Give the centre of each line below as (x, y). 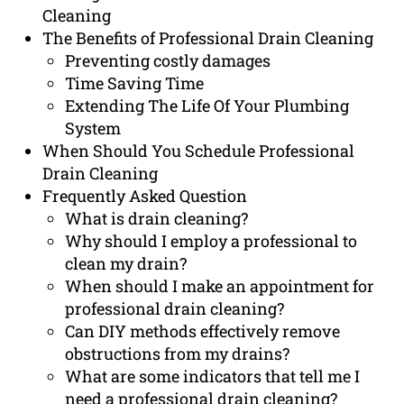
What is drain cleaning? (157, 219)
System (93, 129)
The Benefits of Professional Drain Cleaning (208, 38)
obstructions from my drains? (178, 354)
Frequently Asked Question (145, 196)
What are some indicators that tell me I (213, 376)
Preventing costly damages (168, 61)
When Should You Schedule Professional (199, 151)
